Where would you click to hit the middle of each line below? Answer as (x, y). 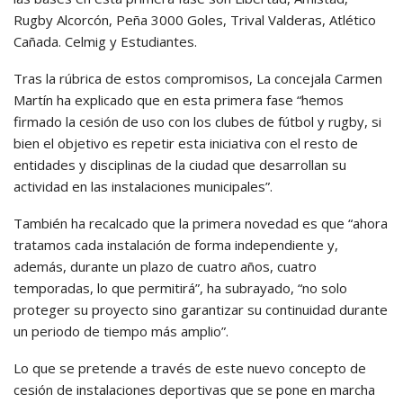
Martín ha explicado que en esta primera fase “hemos (179, 100)
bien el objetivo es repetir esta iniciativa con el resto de (186, 143)
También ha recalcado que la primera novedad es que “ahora (201, 224)
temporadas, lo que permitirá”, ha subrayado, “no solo (180, 288)
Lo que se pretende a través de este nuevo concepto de (190, 368)
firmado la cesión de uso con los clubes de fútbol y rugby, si (197, 122)
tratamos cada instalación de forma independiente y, (176, 245)
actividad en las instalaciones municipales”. (143, 187)
